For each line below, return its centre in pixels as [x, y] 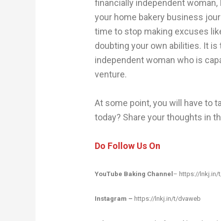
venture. [111, 74]
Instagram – [114, 199]
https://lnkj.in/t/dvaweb [168, 199]
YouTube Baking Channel [134, 174]
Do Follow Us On [128, 146]
